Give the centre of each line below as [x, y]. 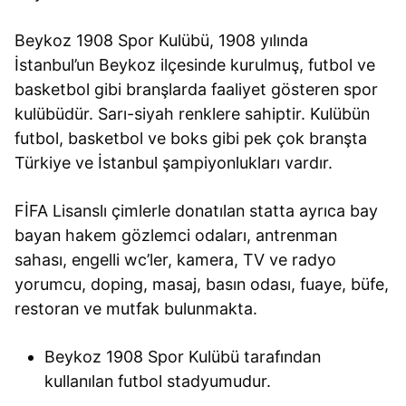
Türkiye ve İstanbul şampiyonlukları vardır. [174, 162]
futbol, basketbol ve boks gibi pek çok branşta [191, 138]
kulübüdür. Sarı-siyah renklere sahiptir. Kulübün [193, 113]
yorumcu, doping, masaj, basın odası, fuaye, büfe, [202, 284]
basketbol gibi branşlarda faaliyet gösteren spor [197, 89]
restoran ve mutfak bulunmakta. [136, 308]
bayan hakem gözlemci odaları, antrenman [176, 235]
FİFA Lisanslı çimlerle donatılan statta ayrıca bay [197, 210]
